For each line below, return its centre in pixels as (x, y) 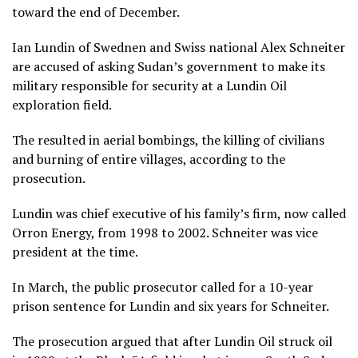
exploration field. (62, 104)
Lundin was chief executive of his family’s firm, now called (179, 213)
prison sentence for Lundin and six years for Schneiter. (171, 306)
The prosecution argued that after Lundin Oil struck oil (172, 341)
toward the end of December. (96, 12)
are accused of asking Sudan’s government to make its (169, 66)
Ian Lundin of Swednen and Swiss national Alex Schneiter (179, 47)
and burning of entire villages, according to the (149, 159)
